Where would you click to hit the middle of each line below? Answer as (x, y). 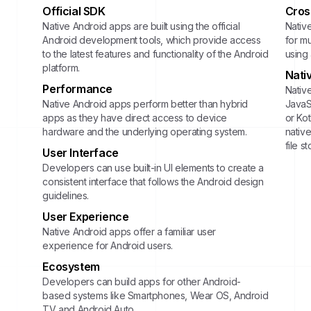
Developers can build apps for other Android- (142, 281)
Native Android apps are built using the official (141, 26)
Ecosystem (71, 267)
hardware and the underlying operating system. (145, 132)
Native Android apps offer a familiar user (129, 232)
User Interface (81, 153)
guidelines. (66, 195)
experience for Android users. (108, 245)
